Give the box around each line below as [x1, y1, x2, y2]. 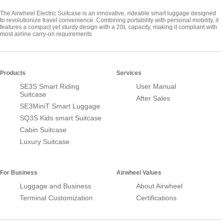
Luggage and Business [20, 182, 91, 190]
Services [116, 69, 142, 76]
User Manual [136, 82, 176, 90]
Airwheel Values [116, 169, 161, 176]
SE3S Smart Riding [20, 82, 79, 90]
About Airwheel [136, 182, 183, 190]
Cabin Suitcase [20, 125, 67, 134]
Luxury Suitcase [20, 137, 70, 146]
